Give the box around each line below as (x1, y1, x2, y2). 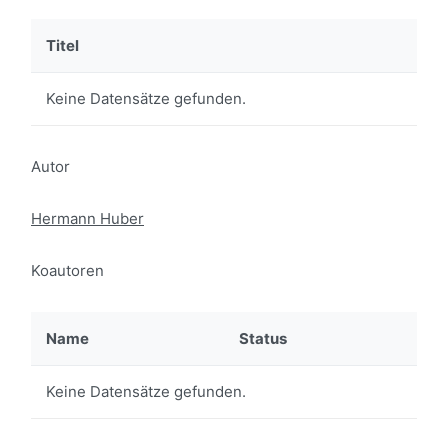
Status (239, 328, 287, 348)
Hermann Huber (31, 209, 144, 228)
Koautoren (31, 261, 104, 280)
